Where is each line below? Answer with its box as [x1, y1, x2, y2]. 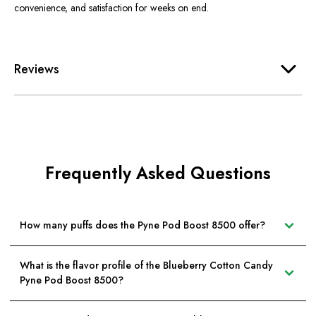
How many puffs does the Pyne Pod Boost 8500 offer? [20, 218, 265, 233]
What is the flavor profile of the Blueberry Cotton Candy [20, 258, 273, 273]
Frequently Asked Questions [45, 160, 271, 186]
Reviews [14, 59, 59, 78]
